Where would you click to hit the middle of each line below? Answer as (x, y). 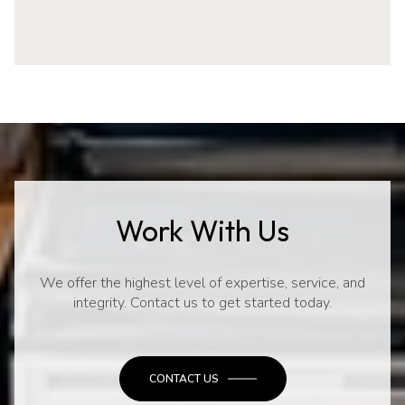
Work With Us (202, 231)
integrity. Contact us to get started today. (202, 302)
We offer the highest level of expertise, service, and (202, 283)
